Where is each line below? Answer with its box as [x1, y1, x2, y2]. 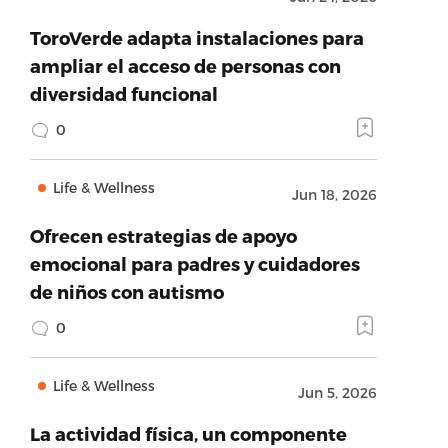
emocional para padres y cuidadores [29, 253, 360, 274]
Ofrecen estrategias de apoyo [29, 225, 297, 246]
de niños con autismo [29, 281, 224, 302]
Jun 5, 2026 [297, 384, 377, 401]
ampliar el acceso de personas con [29, 55, 341, 76]
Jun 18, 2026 [291, 186, 377, 203]
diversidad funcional [29, 83, 218, 104]
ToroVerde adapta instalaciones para [29, 27, 364, 48]
